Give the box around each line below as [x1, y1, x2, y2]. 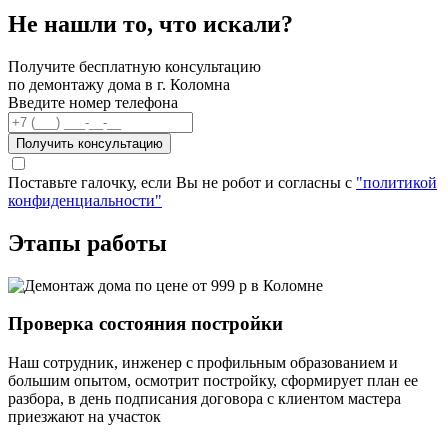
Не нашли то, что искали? [8, 10, 293, 37]
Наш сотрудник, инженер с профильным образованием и [8, 353, 398, 371]
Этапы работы [8, 229, 167, 256]
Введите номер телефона [8, 93, 178, 111]
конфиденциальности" [8, 191, 162, 209]
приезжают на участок [8, 407, 161, 425]
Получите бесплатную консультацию [8, 57, 261, 75]
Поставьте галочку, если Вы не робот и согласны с [8, 173, 356, 191]
